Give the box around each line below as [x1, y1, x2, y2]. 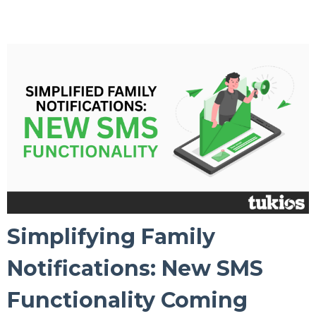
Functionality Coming [7, 286, 248, 313]
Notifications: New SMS [7, 255, 263, 281]
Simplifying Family [7, 223, 215, 250]
